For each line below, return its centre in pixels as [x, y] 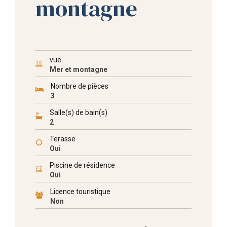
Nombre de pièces [80, 86]
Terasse [63, 139]
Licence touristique [80, 192]
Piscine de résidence [82, 165]
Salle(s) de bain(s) [79, 112]
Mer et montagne [79, 69]
